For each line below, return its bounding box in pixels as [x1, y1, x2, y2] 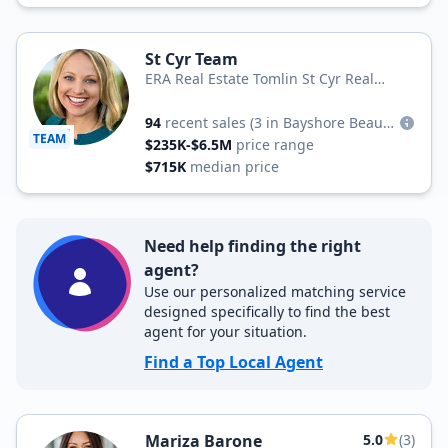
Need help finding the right [144, 235, 361, 257]
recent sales [165, 113, 246, 132]
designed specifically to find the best [144, 302, 390, 321]
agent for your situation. [144, 322, 307, 341]
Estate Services [145, 89, 245, 108]
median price [190, 157, 279, 176]
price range [236, 135, 314, 154]
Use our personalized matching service [144, 282, 406, 301]
